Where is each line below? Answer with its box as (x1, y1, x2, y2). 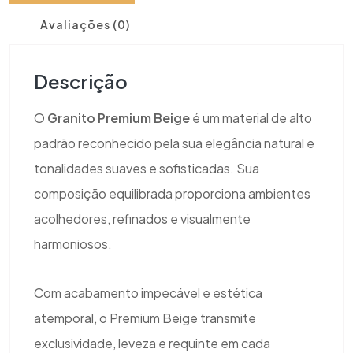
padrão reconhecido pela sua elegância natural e (34, 135, 314, 152)
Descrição (48, 69, 128, 94)
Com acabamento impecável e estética (34, 284, 262, 302)
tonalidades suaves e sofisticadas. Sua (34, 160, 259, 177)
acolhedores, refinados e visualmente (34, 210, 251, 228)
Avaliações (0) (40, 17, 130, 32)
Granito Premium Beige (47, 110, 190, 127)
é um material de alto (190, 110, 312, 127)
